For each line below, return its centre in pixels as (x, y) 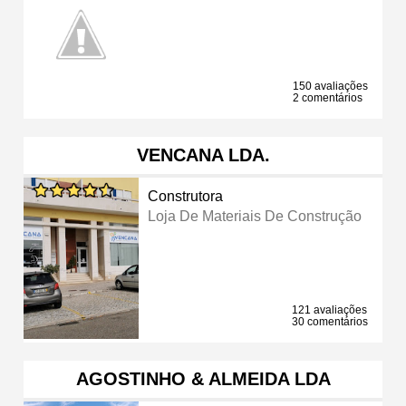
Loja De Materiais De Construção (255, 216)
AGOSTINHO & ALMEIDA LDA (203, 378)
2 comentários (328, 97)
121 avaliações (329, 309)
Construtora (186, 196)
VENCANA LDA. (203, 155)
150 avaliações (330, 86)
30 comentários (330, 321)
